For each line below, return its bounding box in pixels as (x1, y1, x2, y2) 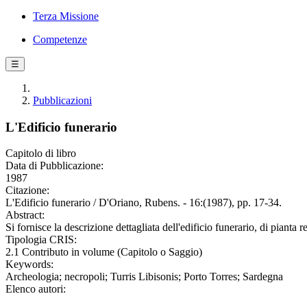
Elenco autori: (5, 283, 66, 295)
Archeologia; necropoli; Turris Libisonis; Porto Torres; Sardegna (5, 271, 283, 283)
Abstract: (5, 209, 45, 221)
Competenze (33, 34, 87, 45)
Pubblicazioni (33, 95, 92, 106)
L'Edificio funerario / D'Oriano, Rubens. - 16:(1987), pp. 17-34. (5, 197, 282, 209)
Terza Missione (33, 10, 99, 22)
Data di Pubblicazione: (5, 160, 103, 172)
